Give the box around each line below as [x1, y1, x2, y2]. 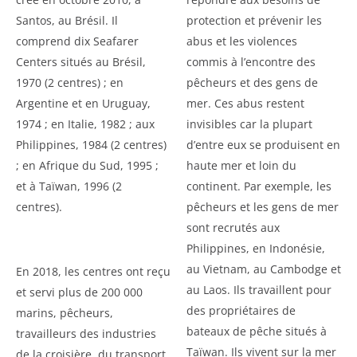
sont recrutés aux [186, 219, 280, 235]
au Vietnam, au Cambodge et [186, 261, 341, 277]
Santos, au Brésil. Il [16, 12, 118, 28]
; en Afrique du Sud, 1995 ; [16, 157, 159, 173]
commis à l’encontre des [186, 53, 316, 69]
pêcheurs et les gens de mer [186, 198, 339, 214]
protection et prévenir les [186, 12, 322, 28]
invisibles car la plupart [186, 116, 312, 131]
